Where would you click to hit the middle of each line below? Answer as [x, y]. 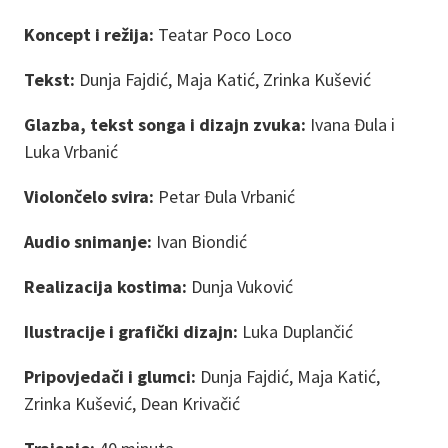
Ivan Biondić [199, 242]
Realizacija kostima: [105, 287]
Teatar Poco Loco [223, 35]
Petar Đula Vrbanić [224, 197]
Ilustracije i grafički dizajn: [131, 332]
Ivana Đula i [352, 125]
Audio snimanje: [88, 242]
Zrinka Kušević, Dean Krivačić [132, 404]
